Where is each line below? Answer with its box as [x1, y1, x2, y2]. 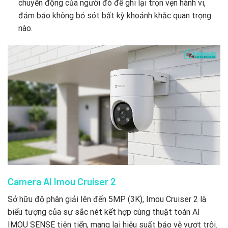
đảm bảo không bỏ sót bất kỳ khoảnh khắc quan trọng [18, 11, 211, 21]
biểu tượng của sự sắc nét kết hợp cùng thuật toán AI [8, 207, 200, 217]
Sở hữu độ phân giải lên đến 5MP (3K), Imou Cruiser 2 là [8, 194, 206, 204]
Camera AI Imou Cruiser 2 [8, 176, 116, 188]
